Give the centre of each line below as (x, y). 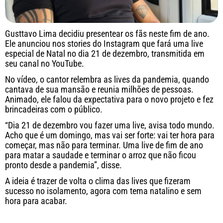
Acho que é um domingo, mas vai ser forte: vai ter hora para (110, 135)
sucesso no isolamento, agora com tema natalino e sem (103, 191)
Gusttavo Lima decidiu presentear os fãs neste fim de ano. (107, 34)
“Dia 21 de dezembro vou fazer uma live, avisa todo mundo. (110, 125)
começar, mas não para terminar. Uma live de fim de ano (104, 145)
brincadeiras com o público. (54, 110)
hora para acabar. (36, 201)
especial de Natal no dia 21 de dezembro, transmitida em (105, 54)
